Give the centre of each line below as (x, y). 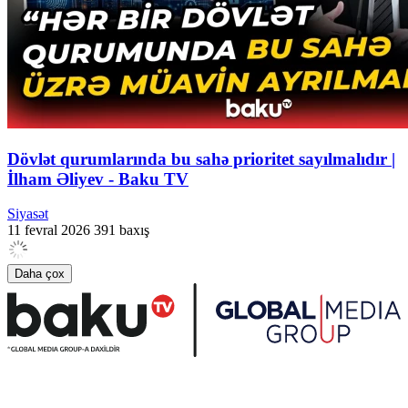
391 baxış (122, 230)
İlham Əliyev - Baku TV (98, 178)
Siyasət (28, 214)
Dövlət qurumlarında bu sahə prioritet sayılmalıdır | (201, 158)
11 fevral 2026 (49, 230)
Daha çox (40, 274)
